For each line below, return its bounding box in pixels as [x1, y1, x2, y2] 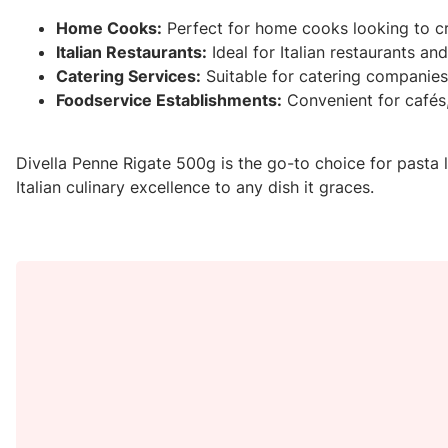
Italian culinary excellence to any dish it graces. [16, 176, 374, 197]
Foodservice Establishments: [56, 90, 282, 111]
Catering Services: [56, 66, 201, 87]
